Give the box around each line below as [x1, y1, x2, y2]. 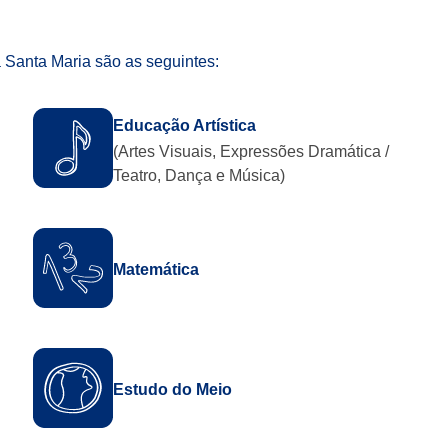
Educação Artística [113, 117, 257, 135]
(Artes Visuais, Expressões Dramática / [113, 143, 390, 161]
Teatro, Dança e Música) [113, 167, 286, 185]
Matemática [113, 261, 200, 279]
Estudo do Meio [113, 381, 233, 399]
